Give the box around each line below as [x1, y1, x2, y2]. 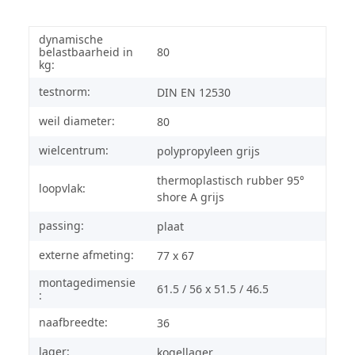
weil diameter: [39, 113, 115, 128]
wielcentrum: [39, 142, 109, 158]
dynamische [39, 31, 103, 47]
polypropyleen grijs [157, 143, 260, 158]
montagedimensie [39, 274, 136, 290]
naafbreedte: [39, 314, 108, 330]
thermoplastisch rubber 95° [157, 172, 304, 188]
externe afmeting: [39, 246, 134, 262]
